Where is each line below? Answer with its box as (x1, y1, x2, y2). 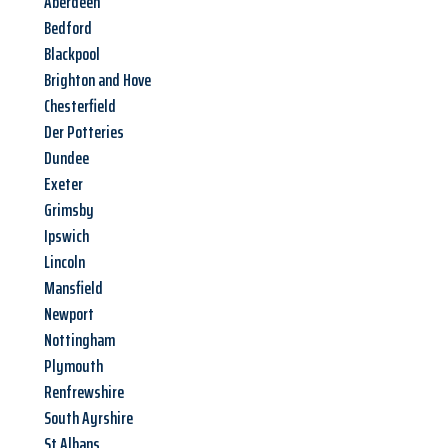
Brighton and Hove (44, 66, 151, 95)
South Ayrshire (44, 404, 133, 433)
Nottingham (44, 326, 115, 355)
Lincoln (44, 248, 85, 277)
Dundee (44, 144, 89, 173)
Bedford (44, 14, 92, 43)
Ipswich (44, 222, 89, 251)
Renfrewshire (44, 378, 124, 407)
